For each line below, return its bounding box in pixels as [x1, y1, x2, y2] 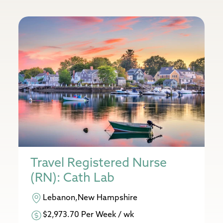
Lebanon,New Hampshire [43, 192, 138, 203]
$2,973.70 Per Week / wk [43, 209, 134, 220]
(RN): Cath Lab [30, 169, 115, 186]
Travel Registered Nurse [30, 154, 167, 171]
